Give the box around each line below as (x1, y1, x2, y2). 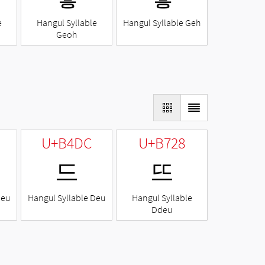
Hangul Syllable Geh (123, 17, 201, 29)
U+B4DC (41, 133, 92, 153)
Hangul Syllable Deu (28, 192, 105, 204)
